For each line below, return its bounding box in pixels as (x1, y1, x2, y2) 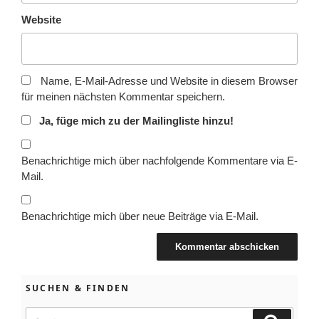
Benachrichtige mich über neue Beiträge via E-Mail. (21, 210, 258, 223)
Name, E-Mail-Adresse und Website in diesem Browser (41, 75, 298, 88)
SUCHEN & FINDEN (26, 281, 130, 294)
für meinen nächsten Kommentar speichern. (21, 90, 225, 103)
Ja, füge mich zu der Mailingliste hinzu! (36, 115, 234, 127)
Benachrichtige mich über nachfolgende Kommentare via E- (21, 155, 298, 167)
